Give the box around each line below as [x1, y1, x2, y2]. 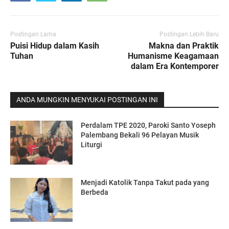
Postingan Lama [10, 31, 56, 38]
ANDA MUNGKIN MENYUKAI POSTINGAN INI [16, 96, 158, 104]
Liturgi [81, 141, 103, 149]
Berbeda [81, 188, 109, 197]
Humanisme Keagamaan [128, 51, 219, 61]
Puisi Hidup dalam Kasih [10, 41, 99, 51]
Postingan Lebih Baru [159, 31, 219, 38]
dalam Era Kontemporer [131, 61, 219, 72]
